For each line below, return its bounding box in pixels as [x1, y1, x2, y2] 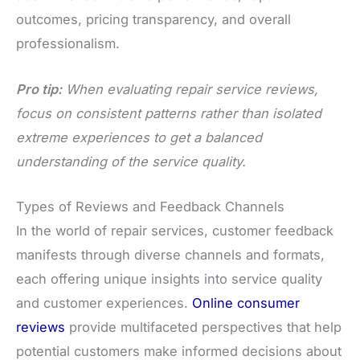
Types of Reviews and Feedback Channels [16, 198, 284, 215]
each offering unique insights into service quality [16, 270, 322, 287]
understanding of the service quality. [16, 153, 246, 170]
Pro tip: [16, 80, 62, 97]
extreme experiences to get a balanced [16, 129, 262, 145]
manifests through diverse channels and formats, [16, 246, 325, 263]
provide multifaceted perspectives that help [65, 318, 342, 335]
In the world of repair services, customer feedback [16, 222, 333, 239]
